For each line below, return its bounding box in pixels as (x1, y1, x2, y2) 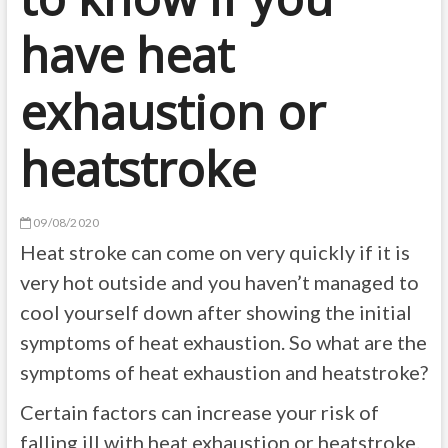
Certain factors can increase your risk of (19, 400, 379, 424)
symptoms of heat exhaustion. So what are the (19, 330, 427, 354)
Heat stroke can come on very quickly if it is (19, 240, 410, 264)
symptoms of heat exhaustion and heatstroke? (19, 360, 428, 384)
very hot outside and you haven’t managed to (19, 270, 419, 294)
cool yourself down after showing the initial (19, 300, 412, 324)
